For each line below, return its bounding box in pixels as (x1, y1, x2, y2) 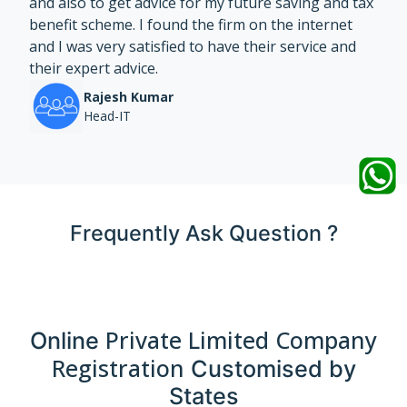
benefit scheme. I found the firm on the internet (29, 15, 352, 35)
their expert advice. (29, 58, 158, 78)
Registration (51, 352, 184, 383)
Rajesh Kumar (84, 88, 174, 105)
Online (30, 327, 105, 354)
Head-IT (84, 107, 131, 124)
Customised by (184, 355, 356, 382)
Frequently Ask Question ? (69, 220, 338, 246)
